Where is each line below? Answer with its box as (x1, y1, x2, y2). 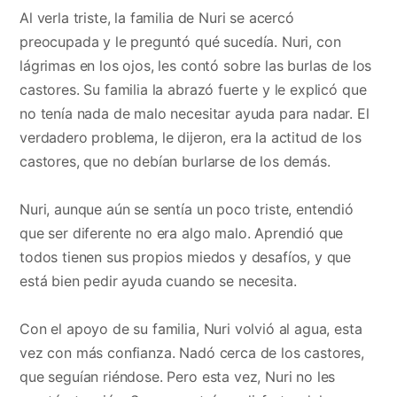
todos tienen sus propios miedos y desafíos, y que (19, 248, 352, 267)
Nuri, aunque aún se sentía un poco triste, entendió (19, 200, 354, 219)
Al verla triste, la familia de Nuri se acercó (19, 8, 294, 27)
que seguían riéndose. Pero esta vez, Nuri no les (19, 368, 336, 386)
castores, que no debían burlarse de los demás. (19, 152, 331, 170)
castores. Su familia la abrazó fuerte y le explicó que (19, 80, 367, 98)
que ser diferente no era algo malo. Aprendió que (19, 224, 344, 243)
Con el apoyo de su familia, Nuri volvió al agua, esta (19, 320, 362, 339)
